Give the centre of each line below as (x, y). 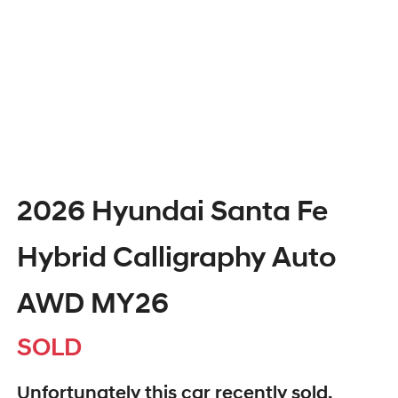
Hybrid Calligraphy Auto (176, 260)
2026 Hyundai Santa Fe (172, 214)
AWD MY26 (93, 306)
